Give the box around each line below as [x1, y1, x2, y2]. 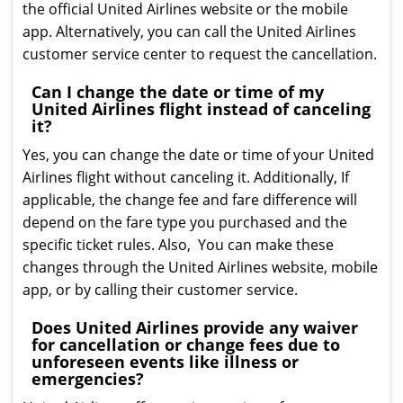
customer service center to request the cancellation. [22, 44, 377, 64]
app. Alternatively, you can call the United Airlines [22, 22, 356, 41]
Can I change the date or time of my [31, 81, 324, 103]
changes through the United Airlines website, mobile [22, 257, 378, 277]
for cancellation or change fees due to [31, 334, 340, 355]
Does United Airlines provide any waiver [31, 317, 358, 338]
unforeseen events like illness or [31, 351, 299, 372]
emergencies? [31, 368, 144, 390]
